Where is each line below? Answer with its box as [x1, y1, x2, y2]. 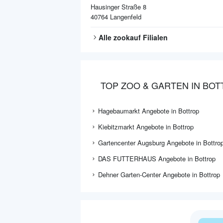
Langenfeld [110, 12, 141, 21]
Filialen [141, 32, 168, 42]
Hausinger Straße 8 [91, 2, 146, 11]
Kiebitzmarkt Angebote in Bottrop [98, 122, 194, 131]
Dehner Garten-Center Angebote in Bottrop [98, 170, 220, 179]
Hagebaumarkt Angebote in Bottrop [98, 106, 199, 115]
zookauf [113, 32, 141, 42]
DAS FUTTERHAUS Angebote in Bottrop [98, 154, 216, 163]
